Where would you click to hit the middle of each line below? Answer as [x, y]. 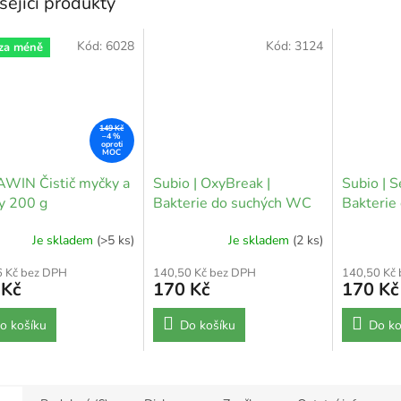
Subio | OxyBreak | [211, 184]
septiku [365, 223]
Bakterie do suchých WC [232, 204]
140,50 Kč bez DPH [204, 273]
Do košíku [207, 326]
